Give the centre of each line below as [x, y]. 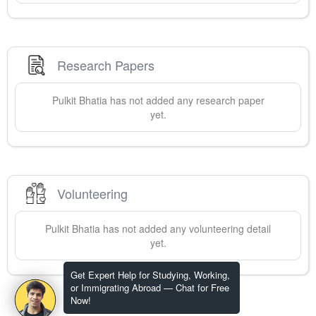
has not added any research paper [186, 101]
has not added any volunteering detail [186, 229]
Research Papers [106, 65]
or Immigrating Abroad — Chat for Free [150, 287]
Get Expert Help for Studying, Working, [150, 275]
